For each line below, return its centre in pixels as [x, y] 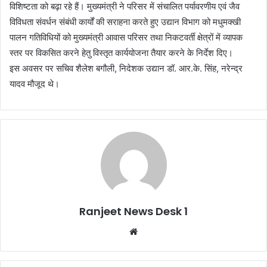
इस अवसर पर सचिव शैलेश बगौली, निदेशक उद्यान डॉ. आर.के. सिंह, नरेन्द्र [126, 68]
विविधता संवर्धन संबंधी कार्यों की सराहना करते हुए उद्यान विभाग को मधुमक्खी [125, 21]
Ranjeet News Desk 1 [133, 211]
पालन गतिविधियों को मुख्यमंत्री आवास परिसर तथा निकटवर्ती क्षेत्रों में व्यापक [126, 37]
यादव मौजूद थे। [35, 83]
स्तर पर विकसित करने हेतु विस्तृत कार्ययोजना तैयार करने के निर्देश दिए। [121, 52]
